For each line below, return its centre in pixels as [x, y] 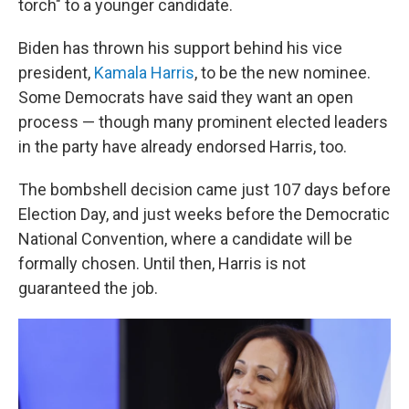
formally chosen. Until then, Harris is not [162, 263]
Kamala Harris [144, 73]
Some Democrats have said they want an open [186, 97]
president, [56, 73]
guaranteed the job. [88, 288]
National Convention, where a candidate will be [185, 239]
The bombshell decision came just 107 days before [204, 189]
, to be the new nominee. [283, 73]
